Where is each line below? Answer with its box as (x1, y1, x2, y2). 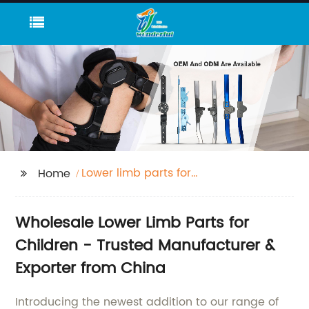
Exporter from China (15, 256, 166, 281)
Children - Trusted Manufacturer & (15, 233, 276, 259)
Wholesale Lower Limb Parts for (15, 210, 250, 236)
